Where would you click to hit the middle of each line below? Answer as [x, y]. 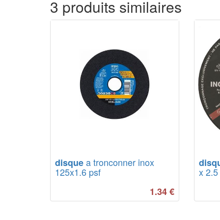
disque [69, 162]
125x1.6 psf [78, 172]
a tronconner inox [119, 162]
